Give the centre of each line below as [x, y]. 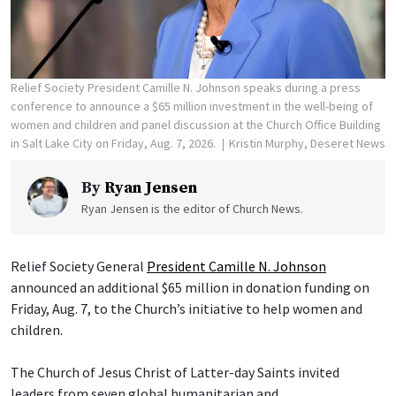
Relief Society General [79, 267]
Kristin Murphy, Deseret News [307, 144]
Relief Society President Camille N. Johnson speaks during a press [186, 88]
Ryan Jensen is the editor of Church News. [192, 209]
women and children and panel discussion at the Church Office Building [196, 125]
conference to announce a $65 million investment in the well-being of [192, 107]
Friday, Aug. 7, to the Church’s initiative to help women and [187, 309]
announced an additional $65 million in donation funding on [190, 288]
